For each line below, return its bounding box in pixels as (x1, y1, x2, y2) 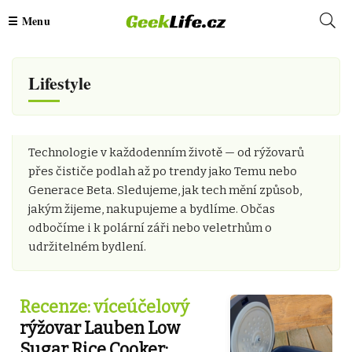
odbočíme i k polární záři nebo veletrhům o (28, 221, 272, 235)
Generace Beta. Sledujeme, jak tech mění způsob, (28, 183, 302, 197)
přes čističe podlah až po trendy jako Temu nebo (28, 164, 297, 178)
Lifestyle (28, 70, 91, 96)
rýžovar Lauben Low (20, 317, 180, 339)
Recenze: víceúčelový (20, 296, 189, 317)
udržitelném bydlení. (28, 240, 146, 254)
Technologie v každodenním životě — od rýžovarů (28, 145, 304, 159)
